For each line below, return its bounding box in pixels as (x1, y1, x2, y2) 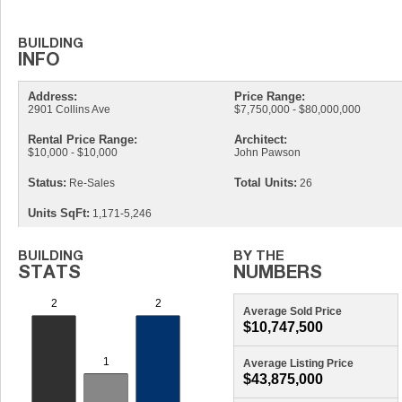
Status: (28, 176, 67, 189)
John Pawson (233, 146, 301, 159)
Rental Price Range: (28, 133, 138, 146)
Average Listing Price (243, 357, 354, 370)
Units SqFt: (28, 206, 91, 220)
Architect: (233, 133, 287, 146)
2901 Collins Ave (28, 103, 111, 116)
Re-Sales (66, 177, 116, 189)
